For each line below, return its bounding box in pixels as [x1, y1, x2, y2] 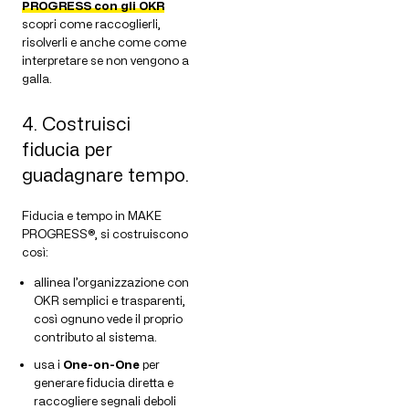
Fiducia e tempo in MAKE [22, 207, 162, 223]
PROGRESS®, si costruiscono [22, 225, 188, 241]
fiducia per [22, 138, 112, 161]
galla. [22, 71, 52, 87]
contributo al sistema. [34, 329, 157, 344]
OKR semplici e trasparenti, [34, 292, 185, 308]
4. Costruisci [22, 112, 131, 135]
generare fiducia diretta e [34, 375, 173, 391]
